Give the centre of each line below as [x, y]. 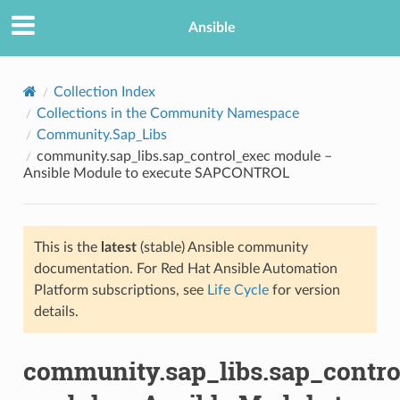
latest [118, 247]
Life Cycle [237, 290]
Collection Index [104, 92]
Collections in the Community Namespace [167, 113]
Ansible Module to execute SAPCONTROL [156, 173]
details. [56, 311]
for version [304, 290]
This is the [67, 247]
